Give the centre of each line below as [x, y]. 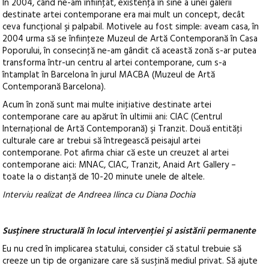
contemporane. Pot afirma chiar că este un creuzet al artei [116, 153]
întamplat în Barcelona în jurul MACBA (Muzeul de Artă [109, 75]
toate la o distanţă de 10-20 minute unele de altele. [104, 177]
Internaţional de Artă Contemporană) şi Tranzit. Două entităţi [122, 129]
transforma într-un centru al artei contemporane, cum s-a [115, 63]
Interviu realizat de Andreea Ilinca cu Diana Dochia [99, 195]
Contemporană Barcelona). [54, 87]
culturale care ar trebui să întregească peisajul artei [102, 141]
